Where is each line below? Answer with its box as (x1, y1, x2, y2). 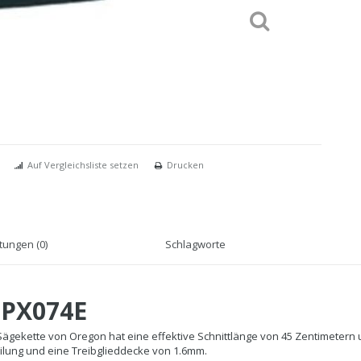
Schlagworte (165, 237, 226, 252)
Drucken (167, 159, 204, 172)
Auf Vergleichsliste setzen (27, 159, 139, 172)
